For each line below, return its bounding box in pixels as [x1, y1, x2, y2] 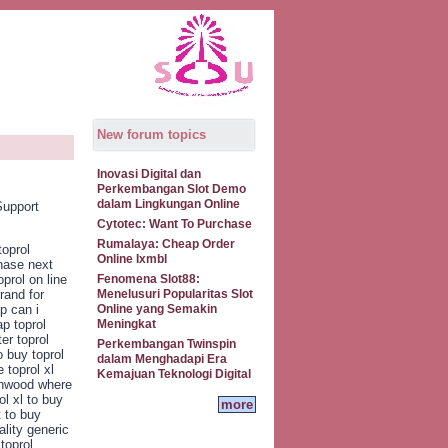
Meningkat [97, 318, 156, 330]
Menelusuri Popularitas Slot [97, 288, 253, 300]
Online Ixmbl [97, 253, 167, 265]
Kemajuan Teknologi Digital [97, 368, 251, 380]
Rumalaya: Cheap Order [97, 238, 235, 250]
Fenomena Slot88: [97, 273, 200, 285]
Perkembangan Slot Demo [97, 183, 246, 195]
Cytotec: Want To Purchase [97, 218, 252, 230]
